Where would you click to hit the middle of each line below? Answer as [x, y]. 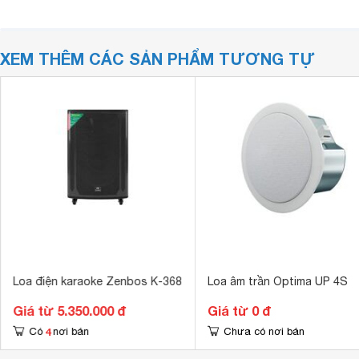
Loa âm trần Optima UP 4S [277, 281]
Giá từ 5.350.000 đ [69, 311]
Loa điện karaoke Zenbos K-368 [97, 281]
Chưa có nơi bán [264, 331]
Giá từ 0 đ [239, 311]
